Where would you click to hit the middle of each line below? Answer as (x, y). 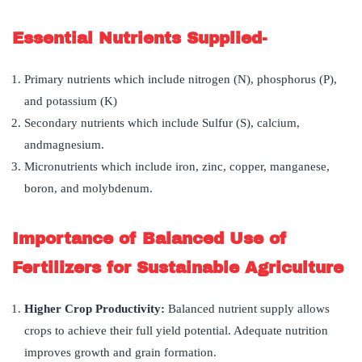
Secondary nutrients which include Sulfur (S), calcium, (162, 122)
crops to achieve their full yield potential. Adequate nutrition (176, 330)
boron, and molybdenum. (88, 188)
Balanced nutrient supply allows (249, 308)
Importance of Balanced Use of (149, 238)
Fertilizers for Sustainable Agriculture (178, 267)
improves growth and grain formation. (120, 352)
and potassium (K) (71, 101)
